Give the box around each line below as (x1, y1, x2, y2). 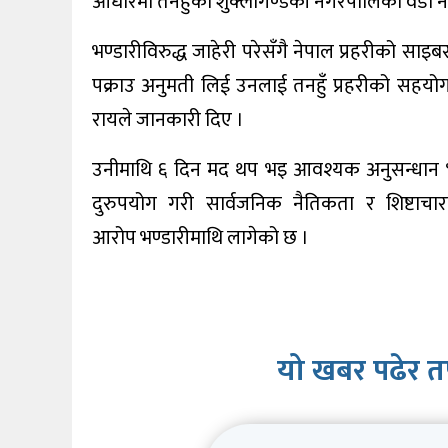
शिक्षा (20, 50, 44, 65)
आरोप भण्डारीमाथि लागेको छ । (92, 221, 309, 256)
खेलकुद (20, 3, 57, 18)
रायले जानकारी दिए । (92, 103, 244, 138)
